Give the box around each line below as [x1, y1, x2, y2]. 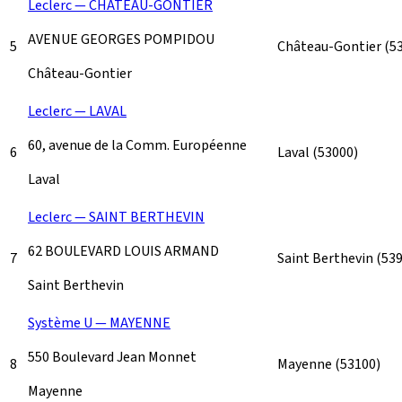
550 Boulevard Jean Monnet [28, 346, 197, 367]
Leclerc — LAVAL [28, 100, 127, 121]
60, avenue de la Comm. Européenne [28, 135, 247, 155]
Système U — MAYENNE [28, 312, 170, 333]
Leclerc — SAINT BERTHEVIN [28, 206, 205, 227]
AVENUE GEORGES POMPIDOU [28, 29, 214, 49]
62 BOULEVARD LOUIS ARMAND [28, 240, 219, 261]
